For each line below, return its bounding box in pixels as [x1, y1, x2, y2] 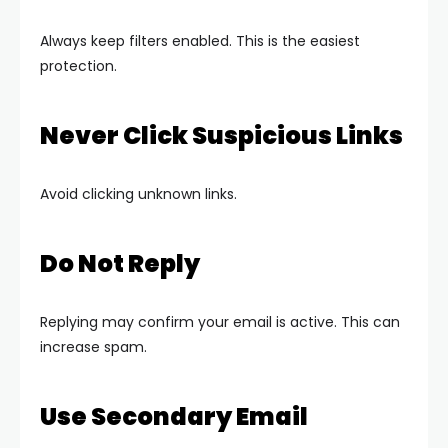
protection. [40, 56, 117, 76]
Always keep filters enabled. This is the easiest [40, 31, 360, 51]
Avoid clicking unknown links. [40, 184, 237, 204]
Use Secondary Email [40, 400, 308, 433]
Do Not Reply [40, 247, 200, 280]
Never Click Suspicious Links [40, 119, 403, 152]
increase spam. [40, 337, 147, 357]
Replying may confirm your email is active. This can [40, 312, 400, 332]
